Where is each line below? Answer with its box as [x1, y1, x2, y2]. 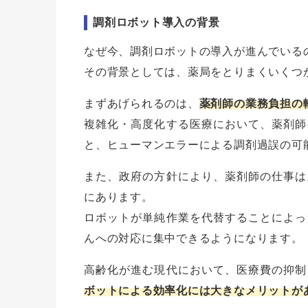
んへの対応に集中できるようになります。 [84, 232, 303, 245]
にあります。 [84, 191, 153, 203]
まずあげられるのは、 [84, 98, 199, 110]
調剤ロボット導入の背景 [93, 16, 220, 29]
